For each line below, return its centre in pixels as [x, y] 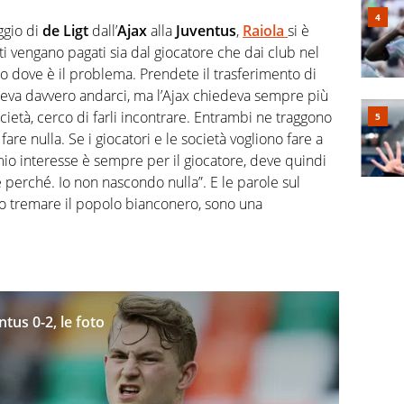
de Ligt [65, 30]
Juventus [206, 30]
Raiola [265, 30]
